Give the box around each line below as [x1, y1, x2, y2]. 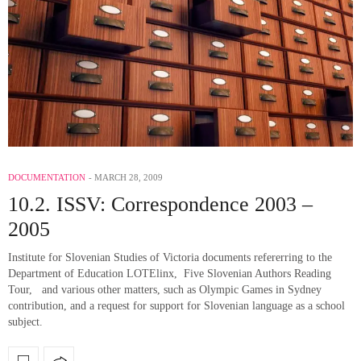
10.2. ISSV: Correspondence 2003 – [8, 192, 313, 216]
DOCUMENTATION [8, 172, 85, 182]
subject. [8, 315, 43, 328]
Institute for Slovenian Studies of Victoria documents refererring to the [8, 251, 332, 263]
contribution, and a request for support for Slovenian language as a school [8, 299, 345, 312]
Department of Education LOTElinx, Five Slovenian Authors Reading [8, 267, 331, 280]
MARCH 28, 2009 [94, 172, 163, 182]
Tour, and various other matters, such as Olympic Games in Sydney [8, 283, 322, 296]
